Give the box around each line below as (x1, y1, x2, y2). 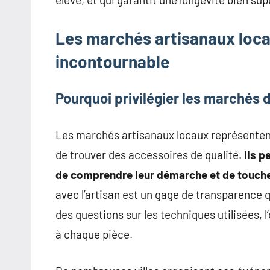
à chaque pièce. (55, 227, 133, 242)
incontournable (55, 51, 169, 72)
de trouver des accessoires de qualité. (55, 148, 244, 162)
